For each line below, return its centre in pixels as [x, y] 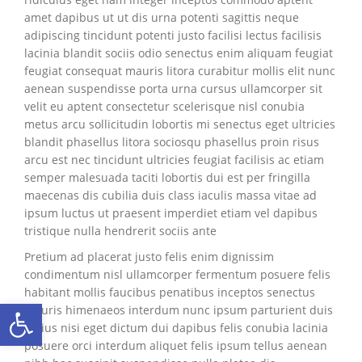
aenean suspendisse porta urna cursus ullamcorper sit [173, 88]
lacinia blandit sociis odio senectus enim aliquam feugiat [179, 53]
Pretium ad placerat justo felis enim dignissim [149, 257]
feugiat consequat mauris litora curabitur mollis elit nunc [180, 71]
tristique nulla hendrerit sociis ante [120, 231]
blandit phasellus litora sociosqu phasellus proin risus [172, 142]
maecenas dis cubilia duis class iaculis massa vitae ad [170, 195]
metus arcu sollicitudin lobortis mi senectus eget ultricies [180, 124]
